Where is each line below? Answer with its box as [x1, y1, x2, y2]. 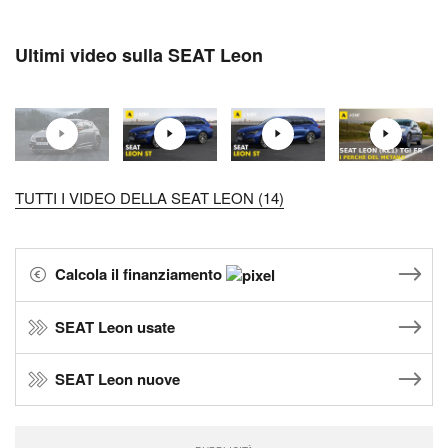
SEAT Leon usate [55, 316, 175, 339]
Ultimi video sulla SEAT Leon [15, 42, 263, 68]
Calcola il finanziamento [55, 262, 226, 285]
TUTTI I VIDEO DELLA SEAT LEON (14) [15, 186, 284, 208]
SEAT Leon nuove [55, 368, 180, 391]
